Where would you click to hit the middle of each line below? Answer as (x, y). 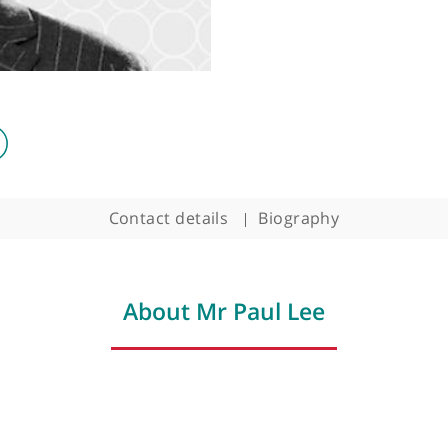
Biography (381, 292)
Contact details (237, 292)
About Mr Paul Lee (298, 395)
